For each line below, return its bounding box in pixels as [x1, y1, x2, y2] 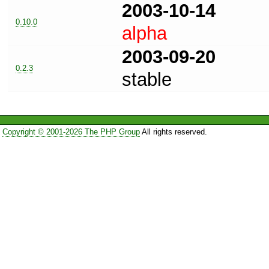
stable [122, 68, 172, 90]
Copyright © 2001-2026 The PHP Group [2, 127, 140, 136]
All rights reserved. [139, 127, 207, 136]
